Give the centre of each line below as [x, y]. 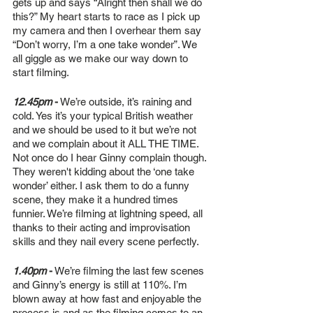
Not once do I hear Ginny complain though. [111, 157]
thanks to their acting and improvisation [103, 227]
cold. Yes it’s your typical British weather [104, 115]
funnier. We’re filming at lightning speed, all [109, 213]
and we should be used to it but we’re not [106, 129]
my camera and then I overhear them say [108, 30]
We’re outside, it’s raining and [126, 101]
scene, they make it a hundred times [97, 199]
